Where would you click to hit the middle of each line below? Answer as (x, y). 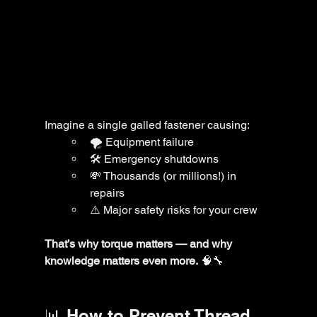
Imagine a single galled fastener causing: (147, 125)
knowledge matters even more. (121, 260)
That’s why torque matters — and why (139, 243)
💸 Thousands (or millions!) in (164, 175)
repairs (107, 192)
